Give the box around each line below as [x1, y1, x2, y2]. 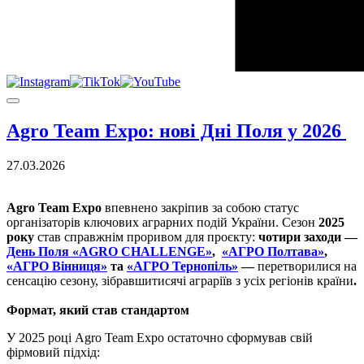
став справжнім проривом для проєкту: [34, 229, 258, 244]
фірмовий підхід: [6, 344, 100, 359]
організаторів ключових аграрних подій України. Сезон [6, 214, 318, 229]
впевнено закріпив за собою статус [102, 200, 299, 214]
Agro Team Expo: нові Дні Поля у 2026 [6, 119, 346, 141]
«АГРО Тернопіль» [127, 258, 238, 273]
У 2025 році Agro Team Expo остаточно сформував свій [6, 330, 313, 344]
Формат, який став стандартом [6, 302, 189, 317]
